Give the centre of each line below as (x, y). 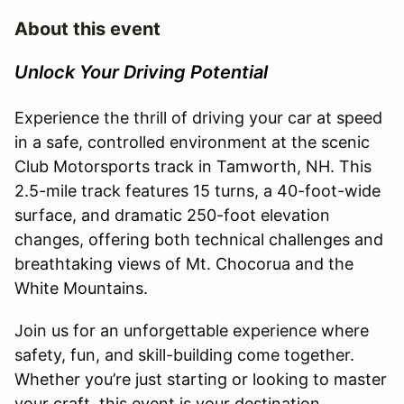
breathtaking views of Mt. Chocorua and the (184, 263)
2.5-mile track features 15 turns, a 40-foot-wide (197, 190)
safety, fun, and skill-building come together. (184, 354)
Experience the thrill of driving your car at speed (198, 117)
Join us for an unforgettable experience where (192, 330)
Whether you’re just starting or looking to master (201, 379)
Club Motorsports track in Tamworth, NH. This (193, 166)
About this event (87, 28)
